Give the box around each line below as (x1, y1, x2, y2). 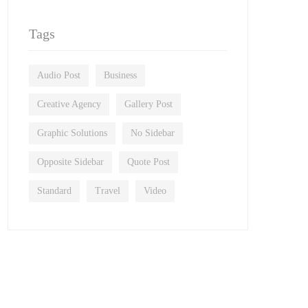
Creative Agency (37, 99, 101, 109)
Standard (37, 186, 71, 196)
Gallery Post (124, 99, 173, 109)
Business (104, 70, 137, 80)
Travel (95, 186, 120, 196)
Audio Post (37, 70, 80, 80)
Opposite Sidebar (37, 157, 104, 167)
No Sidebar (131, 128, 175, 138)
